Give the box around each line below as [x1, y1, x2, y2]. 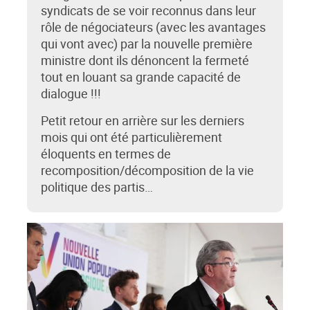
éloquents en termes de [41, 145, 171, 163]
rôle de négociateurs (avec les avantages [41, 19, 266, 36]
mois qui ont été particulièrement [41, 129, 222, 146]
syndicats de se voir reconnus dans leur [41, 2, 256, 19]
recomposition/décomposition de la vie [41, 162, 254, 179]
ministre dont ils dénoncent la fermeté [41, 52, 249, 69]
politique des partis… [41, 179, 153, 196]
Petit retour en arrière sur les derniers [41, 112, 244, 129]
